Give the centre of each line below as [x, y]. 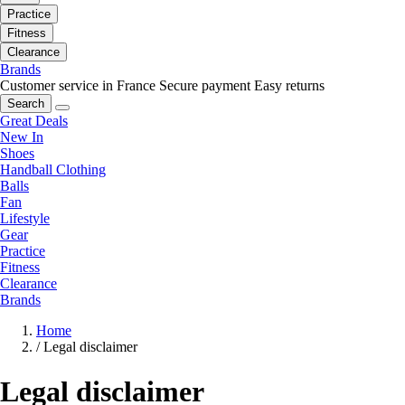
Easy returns [289, 86]
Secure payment [205, 86]
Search [26, 104]
